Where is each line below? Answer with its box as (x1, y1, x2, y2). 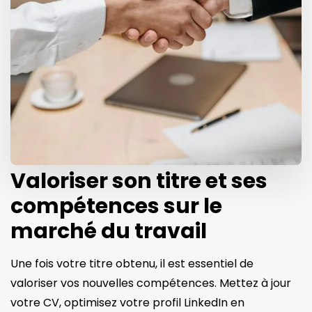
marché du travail (10, 216, 207, 246)
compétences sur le (10, 191, 222, 221)
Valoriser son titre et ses (10, 166, 267, 196)
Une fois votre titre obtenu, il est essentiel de (10, 255, 253, 272)
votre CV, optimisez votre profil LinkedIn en (10, 294, 244, 311)
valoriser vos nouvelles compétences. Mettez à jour (10, 274, 291, 291)
